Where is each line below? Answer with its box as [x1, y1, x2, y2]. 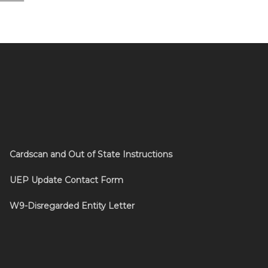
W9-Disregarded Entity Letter [9, 200, 135, 211]
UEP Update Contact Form [9, 175, 123, 185]
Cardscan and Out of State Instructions [9, 149, 172, 160]
